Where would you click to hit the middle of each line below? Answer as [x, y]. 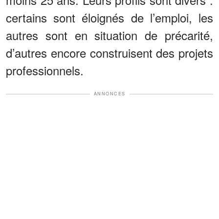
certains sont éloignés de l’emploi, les [109, 18]
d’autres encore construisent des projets [109, 53]
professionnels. [45, 70]
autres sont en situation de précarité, [109, 35]
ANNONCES [109, 94]
